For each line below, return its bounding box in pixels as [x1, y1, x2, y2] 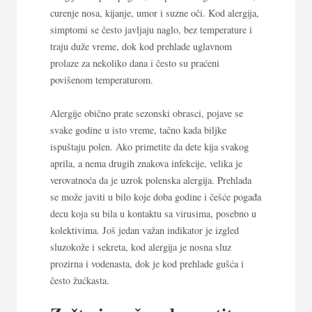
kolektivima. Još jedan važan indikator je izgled [50, 223, 239, 237]
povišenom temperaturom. [50, 72, 153, 86]
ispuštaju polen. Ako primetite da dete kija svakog [50, 139, 249, 153]
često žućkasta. [50, 273, 113, 287]
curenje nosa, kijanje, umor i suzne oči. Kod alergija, [50, 6, 259, 19]
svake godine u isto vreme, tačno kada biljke [50, 123, 226, 136]
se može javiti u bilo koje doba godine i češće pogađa [50, 189, 261, 203]
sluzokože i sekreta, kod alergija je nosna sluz [50, 240, 231, 253]
